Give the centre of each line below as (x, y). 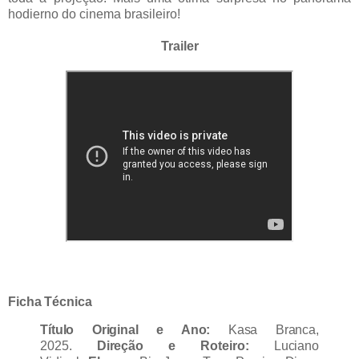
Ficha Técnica (50, 301)
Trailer (179, 46)
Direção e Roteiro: (173, 346)
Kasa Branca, (273, 330)
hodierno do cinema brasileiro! (94, 14)
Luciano (284, 346)
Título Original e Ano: (134, 330)
